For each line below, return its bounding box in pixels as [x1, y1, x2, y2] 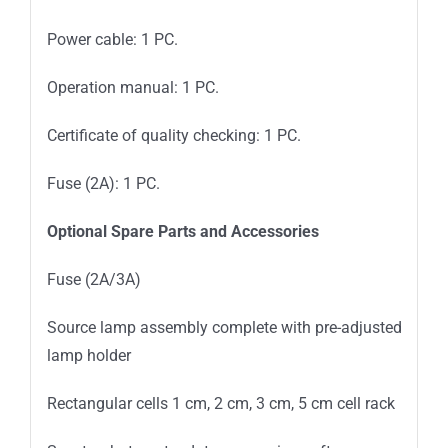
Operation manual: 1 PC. [46, 77, 219, 97]
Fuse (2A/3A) [46, 269, 141, 289]
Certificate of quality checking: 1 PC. [46, 125, 301, 145]
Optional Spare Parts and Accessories [46, 221, 319, 241]
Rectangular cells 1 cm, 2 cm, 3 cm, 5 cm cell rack [46, 393, 395, 413]
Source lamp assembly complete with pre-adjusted [46, 317, 402, 337]
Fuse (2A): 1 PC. [46, 173, 160, 193]
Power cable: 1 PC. [46, 29, 178, 49]
